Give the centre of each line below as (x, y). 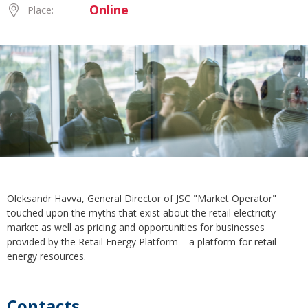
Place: (41, 10)
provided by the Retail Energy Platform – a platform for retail (142, 242)
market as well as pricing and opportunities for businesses (136, 228)
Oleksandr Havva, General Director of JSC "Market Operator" (142, 199)
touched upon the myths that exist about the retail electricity (141, 213)
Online (109, 10)
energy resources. (46, 256)
